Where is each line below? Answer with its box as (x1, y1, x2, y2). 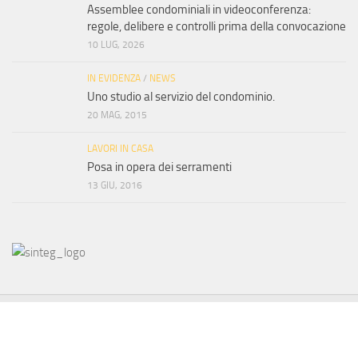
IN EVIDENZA (87, 73, 141, 85)
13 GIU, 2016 (87, 180, 142, 192)
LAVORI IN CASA (87, 143, 153, 155)
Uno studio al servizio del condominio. (87, 89, 275, 105)
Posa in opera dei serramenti (87, 160, 232, 175)
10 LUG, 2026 (87, 39, 145, 51)
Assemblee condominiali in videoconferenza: (87, 2, 311, 18)
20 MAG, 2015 (87, 109, 147, 121)
